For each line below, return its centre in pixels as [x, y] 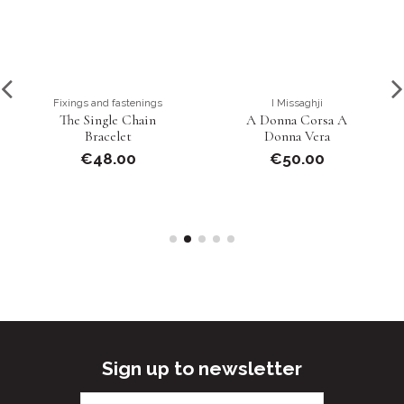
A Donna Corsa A [297, 120]
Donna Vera [297, 137]
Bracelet [108, 137]
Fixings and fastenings [108, 103]
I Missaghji [297, 103]
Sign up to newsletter [202, 368]
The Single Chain [108, 120]
